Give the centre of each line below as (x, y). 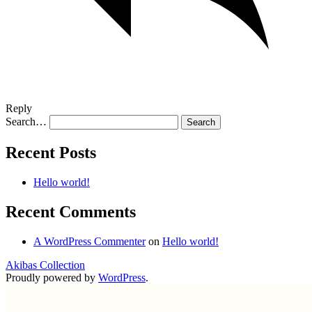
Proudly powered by (52, 277)
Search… (26, 122)
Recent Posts (51, 153)
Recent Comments (71, 211)
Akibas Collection (45, 265)
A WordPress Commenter (89, 241)
